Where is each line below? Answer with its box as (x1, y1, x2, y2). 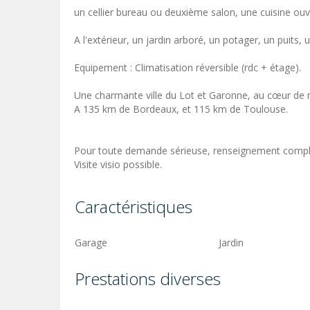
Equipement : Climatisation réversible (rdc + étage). (74, 61, 301, 75)
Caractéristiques (75, 195, 192, 219)
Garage (75, 236, 107, 250)
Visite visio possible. (74, 158, 162, 172)
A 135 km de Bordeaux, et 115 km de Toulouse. (74, 102, 288, 116)
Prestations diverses (75, 267, 221, 291)
